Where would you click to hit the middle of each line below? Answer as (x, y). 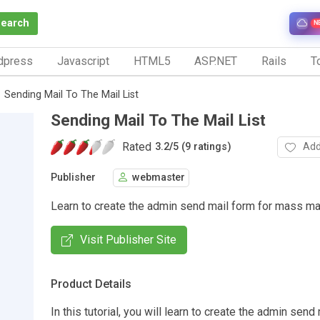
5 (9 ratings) (202, 147)
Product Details (91, 284)
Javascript (83, 61)
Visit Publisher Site (128, 239)
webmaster (159, 178)
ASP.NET (216, 61)
